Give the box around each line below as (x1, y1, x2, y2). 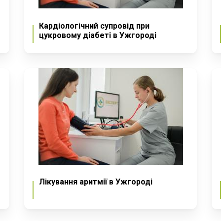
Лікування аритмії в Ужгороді (39, 177, 152, 187)
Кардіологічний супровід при (39, 21, 149, 31)
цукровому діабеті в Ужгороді (39, 30, 156, 40)
